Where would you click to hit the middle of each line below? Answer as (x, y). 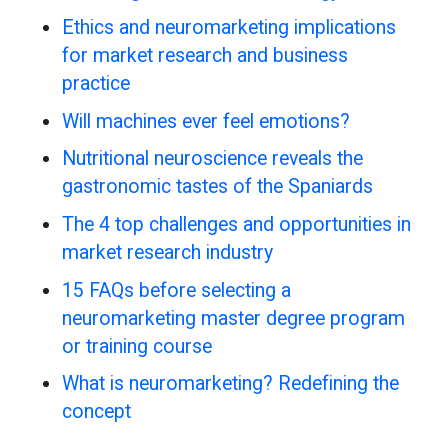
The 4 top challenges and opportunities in (237, 224)
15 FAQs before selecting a (177, 290)
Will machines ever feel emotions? (206, 121)
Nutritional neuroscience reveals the (213, 159)
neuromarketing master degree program (234, 318)
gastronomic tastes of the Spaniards (218, 187)
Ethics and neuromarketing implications (229, 28)
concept (99, 412)
